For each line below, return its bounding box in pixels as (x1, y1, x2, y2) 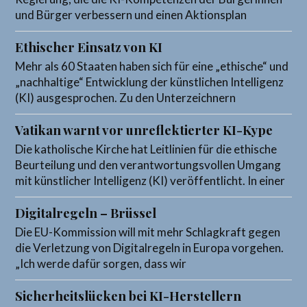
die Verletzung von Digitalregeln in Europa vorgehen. (15, 241, 284, 256)
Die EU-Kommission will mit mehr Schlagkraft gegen (15, 225, 281, 240)
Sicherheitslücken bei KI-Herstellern (15, 287, 242, 305)
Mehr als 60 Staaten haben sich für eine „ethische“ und (15, 59, 289, 74)
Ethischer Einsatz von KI (15, 38, 163, 56)
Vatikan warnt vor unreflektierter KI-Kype (15, 121, 273, 139)
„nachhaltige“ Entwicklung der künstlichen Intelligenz (15, 75, 284, 90)
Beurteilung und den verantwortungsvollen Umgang (15, 158, 282, 173)
